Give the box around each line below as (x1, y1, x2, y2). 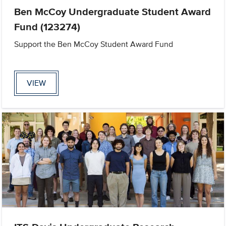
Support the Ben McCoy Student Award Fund (14, 38, 174, 50)
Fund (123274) (14, 19, 81, 34)
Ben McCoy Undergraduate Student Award (14, 4, 211, 19)
